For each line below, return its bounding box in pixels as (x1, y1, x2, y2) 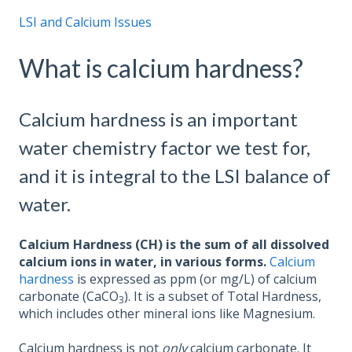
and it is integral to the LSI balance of (19, 163, 331, 187)
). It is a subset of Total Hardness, (124, 288, 321, 306)
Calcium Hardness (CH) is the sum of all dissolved (19, 236, 329, 254)
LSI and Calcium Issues (19, 13, 152, 31)
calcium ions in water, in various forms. (19, 253, 266, 271)
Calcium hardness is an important (19, 107, 298, 130)
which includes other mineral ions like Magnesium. (19, 305, 318, 323)
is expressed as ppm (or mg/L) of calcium (74, 270, 317, 288)
